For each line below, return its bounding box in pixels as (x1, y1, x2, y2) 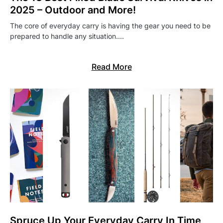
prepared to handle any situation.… (10, 31, 124, 40)
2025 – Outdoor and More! (10, 3, 136, 16)
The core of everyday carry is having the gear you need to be (10, 21, 211, 30)
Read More (91, 61, 132, 72)
